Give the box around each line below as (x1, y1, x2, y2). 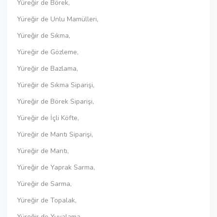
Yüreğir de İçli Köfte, (17, 113, 79, 123)
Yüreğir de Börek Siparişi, (17, 97, 94, 106)
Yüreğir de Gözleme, (17, 47, 78, 57)
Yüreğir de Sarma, (17, 179, 72, 188)
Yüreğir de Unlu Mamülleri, (17, 15, 98, 24)
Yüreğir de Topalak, (17, 196, 77, 205)
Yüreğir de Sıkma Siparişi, (17, 80, 94, 90)
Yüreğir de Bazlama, (17, 64, 78, 73)
